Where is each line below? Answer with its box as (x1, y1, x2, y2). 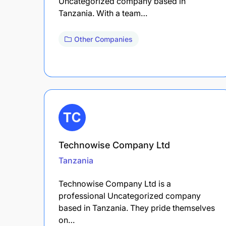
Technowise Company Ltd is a (59, 178, 171, 189)
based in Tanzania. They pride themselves (59, 202, 215, 213)
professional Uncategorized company (59, 190, 201, 201)
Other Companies (74, 34, 133, 43)
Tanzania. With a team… (59, 8, 147, 18)
